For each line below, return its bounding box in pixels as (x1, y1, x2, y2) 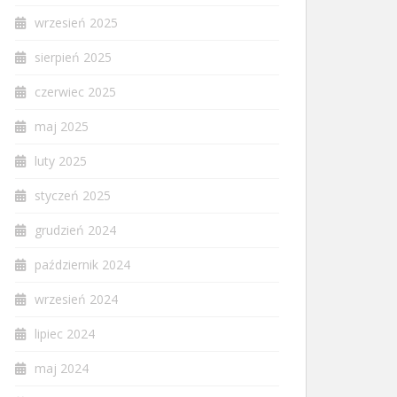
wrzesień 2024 (35, 291, 118, 307)
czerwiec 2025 (35, 83, 116, 100)
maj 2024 (35, 360, 89, 377)
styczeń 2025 (35, 187, 111, 204)
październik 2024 (35, 256, 130, 273)
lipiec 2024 (35, 325, 95, 342)
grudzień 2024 (35, 222, 116, 238)
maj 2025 (35, 118, 89, 135)
